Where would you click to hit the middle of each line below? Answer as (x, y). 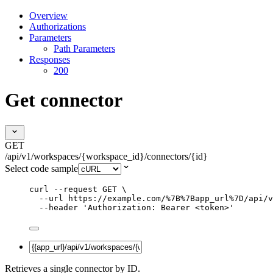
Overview (48, 15)
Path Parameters (84, 48)
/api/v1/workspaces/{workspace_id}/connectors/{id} (106, 156)
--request (76, 189)
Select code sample (41, 168)
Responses (50, 59)
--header (58, 207)
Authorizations (58, 26)
